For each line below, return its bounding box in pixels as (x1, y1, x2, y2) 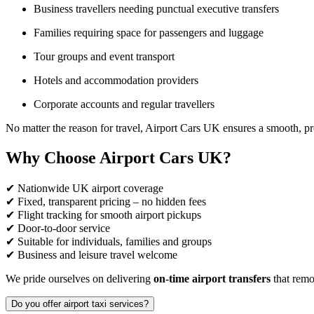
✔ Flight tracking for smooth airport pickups (6, 208, 201, 221)
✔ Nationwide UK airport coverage (6, 182, 163, 194)
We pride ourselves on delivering (6, 272, 153, 285)
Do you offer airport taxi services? (11, 298, 149, 309)
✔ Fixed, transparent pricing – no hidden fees (6, 195, 206, 207)
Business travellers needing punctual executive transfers (34, 2, 279, 15)
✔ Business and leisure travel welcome (6, 248, 177, 261)
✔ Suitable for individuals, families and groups (6, 235, 212, 247)
